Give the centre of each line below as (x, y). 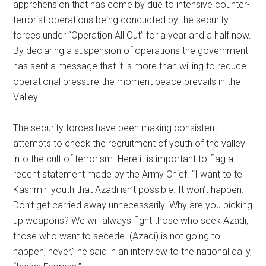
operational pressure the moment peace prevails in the (127, 82)
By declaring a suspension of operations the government (131, 51)
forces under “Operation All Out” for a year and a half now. (132, 35)
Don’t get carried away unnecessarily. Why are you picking (133, 205)
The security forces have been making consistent (115, 128)
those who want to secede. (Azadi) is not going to (117, 236)
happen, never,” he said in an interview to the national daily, (133, 251)
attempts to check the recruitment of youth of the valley (129, 143)
